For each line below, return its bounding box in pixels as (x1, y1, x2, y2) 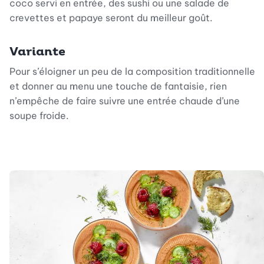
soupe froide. (9, 109, 69, 121)
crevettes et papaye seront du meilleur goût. (9, 11, 213, 24)
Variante (9, 44, 65, 59)
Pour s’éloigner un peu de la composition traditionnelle (9, 65, 255, 77)
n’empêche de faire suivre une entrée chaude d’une (9, 94, 240, 107)
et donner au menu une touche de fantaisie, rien (9, 80, 227, 92)
